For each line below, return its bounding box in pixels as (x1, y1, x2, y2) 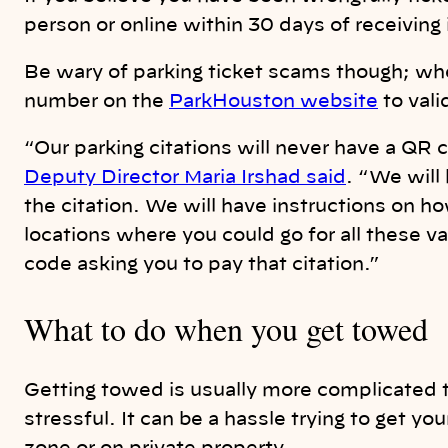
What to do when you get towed (24, 306, 428, 350)
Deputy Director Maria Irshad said (24, 169, 346, 188)
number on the (24, 93, 169, 112)
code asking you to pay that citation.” (24, 256, 380, 275)
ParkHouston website (169, 93, 378, 112)
